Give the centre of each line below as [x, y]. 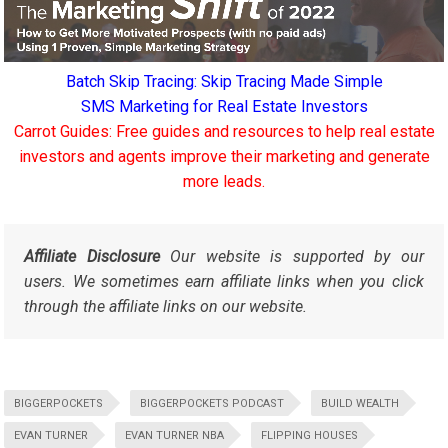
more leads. [224, 182]
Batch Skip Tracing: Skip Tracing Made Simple [224, 82]
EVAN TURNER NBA [175, 436]
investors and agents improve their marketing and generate [224, 157]
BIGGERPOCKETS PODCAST [212, 404]
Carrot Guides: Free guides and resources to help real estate [224, 132]
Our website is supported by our [291, 257]
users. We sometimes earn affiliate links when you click [224, 282]
